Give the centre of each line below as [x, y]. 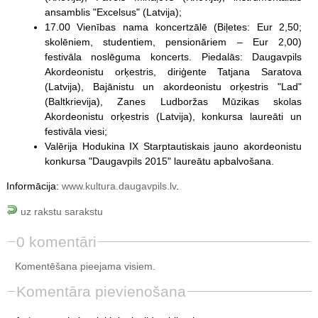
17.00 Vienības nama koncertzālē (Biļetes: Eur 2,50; [173, 27]
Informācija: [34, 186]
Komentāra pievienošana [101, 291]
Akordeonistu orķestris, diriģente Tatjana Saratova [173, 71]
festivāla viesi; [76, 131]
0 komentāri [56, 241]
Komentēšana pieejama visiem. [85, 266]
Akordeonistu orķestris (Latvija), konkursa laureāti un [173, 116]
